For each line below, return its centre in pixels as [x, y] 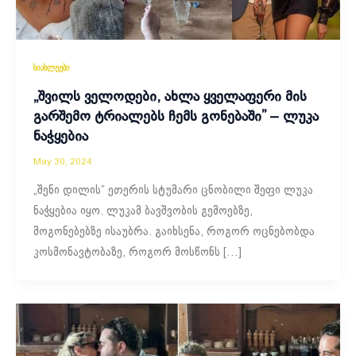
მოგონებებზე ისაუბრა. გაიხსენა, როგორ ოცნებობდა [174, 232]
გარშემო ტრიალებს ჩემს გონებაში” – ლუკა [176, 118]
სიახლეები [51, 68]
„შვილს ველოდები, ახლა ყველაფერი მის [170, 98]
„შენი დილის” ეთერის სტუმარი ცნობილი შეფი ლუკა [173, 190]
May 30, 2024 [62, 162]
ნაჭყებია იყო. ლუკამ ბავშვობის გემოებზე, [143, 211]
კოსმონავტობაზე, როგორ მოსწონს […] [137, 252]
